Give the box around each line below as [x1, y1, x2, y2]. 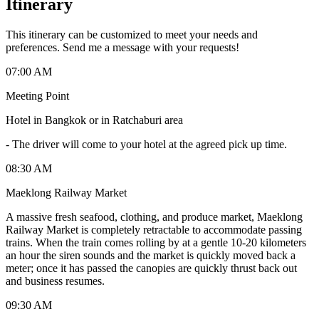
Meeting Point [6, 89, 69, 102]
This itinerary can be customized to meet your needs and [6, 28, 258, 41]
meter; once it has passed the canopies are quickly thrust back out [6, 261, 297, 274]
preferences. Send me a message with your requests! [6, 41, 239, 53]
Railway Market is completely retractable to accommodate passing [6, 223, 302, 236]
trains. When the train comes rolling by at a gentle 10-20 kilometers [6, 236, 306, 249]
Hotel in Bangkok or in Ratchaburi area [6, 113, 183, 126]
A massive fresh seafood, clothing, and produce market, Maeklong [6, 210, 303, 223]
